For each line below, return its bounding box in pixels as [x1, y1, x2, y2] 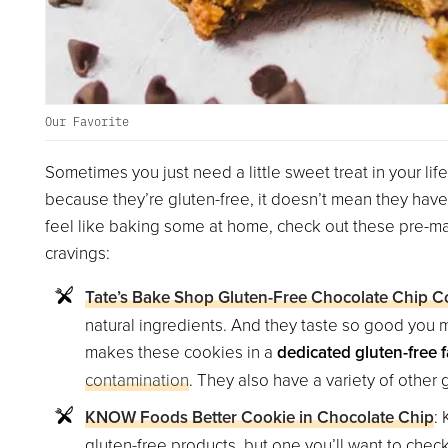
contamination [84, 367, 189, 391]
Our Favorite [44, 112, 129, 129]
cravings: [44, 240, 110, 264]
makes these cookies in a [84, 339, 277, 363]
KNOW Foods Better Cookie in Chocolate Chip [84, 404, 434, 429]
